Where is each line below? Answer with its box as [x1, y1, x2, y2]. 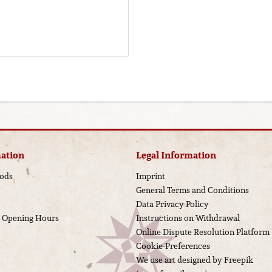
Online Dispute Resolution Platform [136, 225, 270, 239]
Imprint [136, 169, 165, 183]
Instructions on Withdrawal [136, 211, 240, 225]
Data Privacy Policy [136, 197, 209, 211]
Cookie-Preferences [136, 239, 210, 253]
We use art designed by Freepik [136, 253, 253, 267]
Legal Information [136, 148, 216, 163]
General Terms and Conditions [136, 183, 249, 197]
